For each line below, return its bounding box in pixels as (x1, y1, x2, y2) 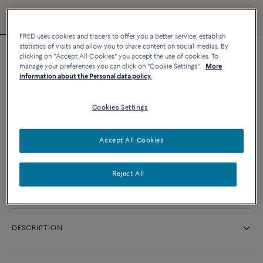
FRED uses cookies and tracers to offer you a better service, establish (19, 33, 226, 41)
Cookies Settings (92, 104, 148, 112)
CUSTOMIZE (115, 110, 160, 119)
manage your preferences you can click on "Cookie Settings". (19, 63, 203, 70)
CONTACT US (106, 139, 157, 148)
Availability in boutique (12, 174, 96, 183)
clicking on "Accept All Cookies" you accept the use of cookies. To (19, 53, 219, 60)
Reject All (112, 170, 144, 178)
